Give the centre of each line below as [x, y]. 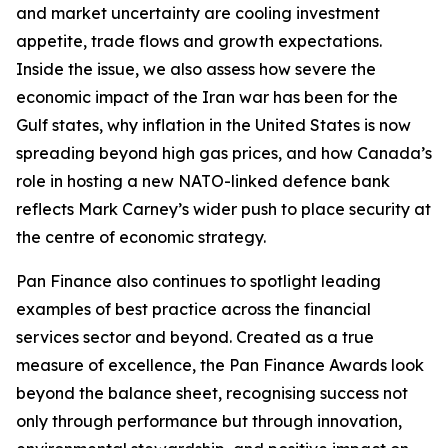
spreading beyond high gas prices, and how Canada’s [224, 153]
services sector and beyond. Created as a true [195, 337]
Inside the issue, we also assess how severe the [196, 69]
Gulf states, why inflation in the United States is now [213, 125]
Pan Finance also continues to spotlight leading [198, 281]
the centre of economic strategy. [141, 237]
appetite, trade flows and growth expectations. [199, 41]
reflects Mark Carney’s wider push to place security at [223, 209]
